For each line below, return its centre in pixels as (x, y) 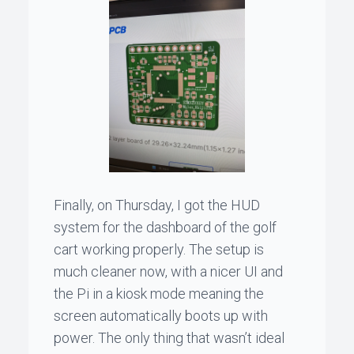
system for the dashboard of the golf (165, 227)
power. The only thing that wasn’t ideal (169, 337)
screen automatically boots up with (161, 315)
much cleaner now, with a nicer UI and (168, 271)
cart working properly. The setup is (159, 249)
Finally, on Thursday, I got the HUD (157, 205)
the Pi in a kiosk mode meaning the (159, 293)
